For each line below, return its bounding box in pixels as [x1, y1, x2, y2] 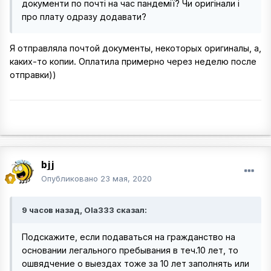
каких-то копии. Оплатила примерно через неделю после [10, 56, 256, 67]
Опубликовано [41, 173, 100, 183]
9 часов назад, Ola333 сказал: [22, 204, 147, 215]
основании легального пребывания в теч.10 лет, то [22, 244, 238, 255]
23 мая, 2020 [100, 173, 152, 183]
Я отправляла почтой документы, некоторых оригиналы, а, [10, 43, 261, 54]
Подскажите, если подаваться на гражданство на [22, 231, 235, 242]
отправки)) [10, 70, 56, 80]
